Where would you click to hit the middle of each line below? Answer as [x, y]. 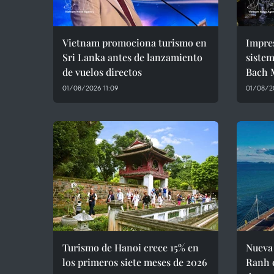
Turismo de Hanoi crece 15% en [131, 247]
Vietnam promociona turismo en [135, 43]
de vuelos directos [102, 72]
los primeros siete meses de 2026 [135, 262]
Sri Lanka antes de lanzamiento [132, 57]
